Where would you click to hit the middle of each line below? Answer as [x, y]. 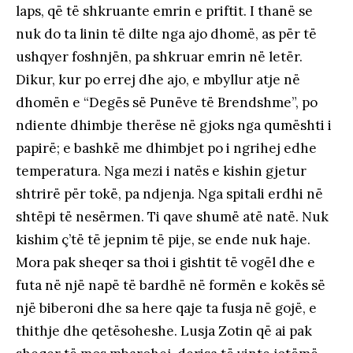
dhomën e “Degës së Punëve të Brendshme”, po [167, 102]
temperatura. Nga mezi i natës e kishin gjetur [161, 171]
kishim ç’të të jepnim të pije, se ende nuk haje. [163, 239]
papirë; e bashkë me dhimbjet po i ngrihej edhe [166, 148]
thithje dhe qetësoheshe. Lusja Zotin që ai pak [164, 331]
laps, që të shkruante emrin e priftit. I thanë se [164, 11]
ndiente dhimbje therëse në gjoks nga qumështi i [174, 125]
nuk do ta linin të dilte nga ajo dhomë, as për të [166, 33]
